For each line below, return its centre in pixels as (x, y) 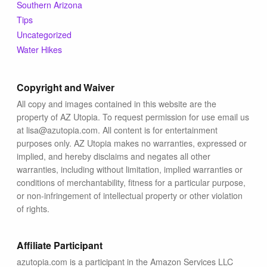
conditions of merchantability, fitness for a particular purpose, (131, 182)
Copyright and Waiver (66, 87)
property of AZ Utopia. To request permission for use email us (133, 117)
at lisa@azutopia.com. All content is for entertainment (117, 130)
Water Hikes (40, 49)
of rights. (33, 208)
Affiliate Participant (60, 245)
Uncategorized (44, 34)
